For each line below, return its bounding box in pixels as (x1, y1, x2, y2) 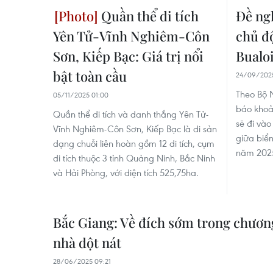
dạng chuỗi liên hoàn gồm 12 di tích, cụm (53, 136, 214, 149)
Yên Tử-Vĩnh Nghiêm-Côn (53, 26, 210, 45)
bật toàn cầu (53, 66, 127, 85)
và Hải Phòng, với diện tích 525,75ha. (53, 166, 199, 179)
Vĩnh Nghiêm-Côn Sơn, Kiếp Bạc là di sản (53, 122, 217, 135)
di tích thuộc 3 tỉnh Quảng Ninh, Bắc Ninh (53, 151, 215, 164)
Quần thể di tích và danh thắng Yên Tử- (53, 107, 208, 120)
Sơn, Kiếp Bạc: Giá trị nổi (53, 46, 204, 65)
